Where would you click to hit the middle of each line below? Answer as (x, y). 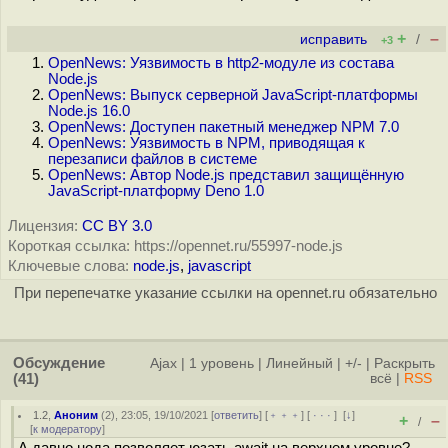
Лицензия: (43, 226)
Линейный (299, 363)
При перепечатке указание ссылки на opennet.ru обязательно (225, 293)
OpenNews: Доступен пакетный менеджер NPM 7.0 (223, 127)
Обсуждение (59, 363)
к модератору (67, 429)
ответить (237, 415)
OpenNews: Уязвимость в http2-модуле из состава (221, 63)
